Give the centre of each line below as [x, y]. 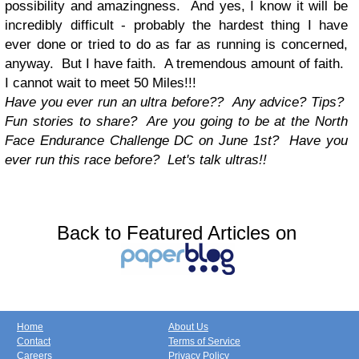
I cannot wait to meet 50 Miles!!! [101, 83]
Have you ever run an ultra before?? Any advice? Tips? [176, 102]
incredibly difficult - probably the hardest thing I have [176, 25]
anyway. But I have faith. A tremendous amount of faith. [176, 64]
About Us [188, 327]
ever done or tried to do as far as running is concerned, [176, 44]
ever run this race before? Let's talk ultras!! [136, 160]
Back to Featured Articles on [176, 233]
